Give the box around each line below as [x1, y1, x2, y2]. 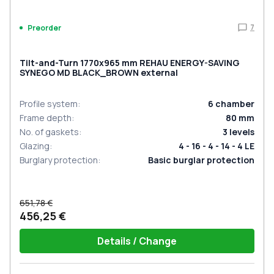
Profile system [20, 98, 78, 109]
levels [229, 126, 254, 138]
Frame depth [20, 112, 72, 124]
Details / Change [97, 234, 177, 248]
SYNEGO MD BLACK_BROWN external [20, 67, 178, 78]
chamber [215, 98, 254, 109]
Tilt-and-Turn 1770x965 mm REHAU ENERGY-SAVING [20, 57, 240, 68]
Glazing [20, 140, 50, 152]
